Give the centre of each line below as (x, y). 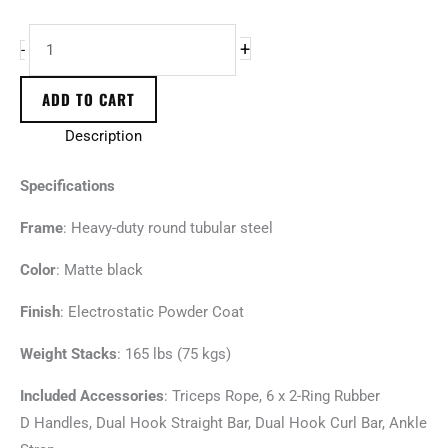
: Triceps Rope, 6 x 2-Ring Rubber (272, 395)
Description (103, 136)
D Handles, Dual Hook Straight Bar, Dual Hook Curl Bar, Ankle (223, 422)
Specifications (67, 185)
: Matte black (99, 269)
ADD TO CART (88, 99)
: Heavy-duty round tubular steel (168, 227)
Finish (40, 311)
